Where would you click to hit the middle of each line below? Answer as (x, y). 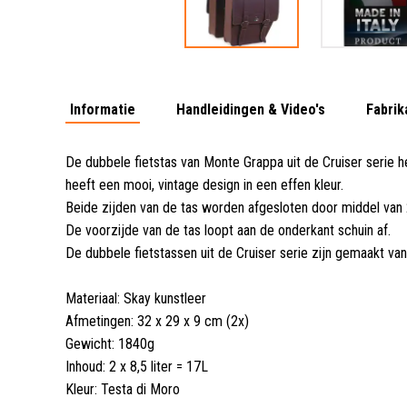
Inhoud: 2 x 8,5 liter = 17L (137, 366)
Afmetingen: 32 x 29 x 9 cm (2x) (157, 321)
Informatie (103, 109)
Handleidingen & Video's (251, 109)
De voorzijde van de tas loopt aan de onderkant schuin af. (228, 230)
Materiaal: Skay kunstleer (136, 298)
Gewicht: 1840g (110, 343)
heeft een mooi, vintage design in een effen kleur (203, 184)
